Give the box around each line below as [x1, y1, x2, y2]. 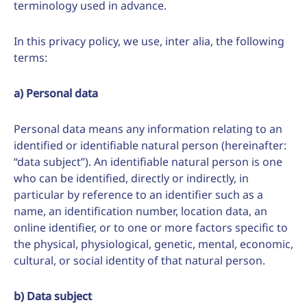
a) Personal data [14, 86, 98, 101]
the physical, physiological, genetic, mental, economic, [14, 236, 293, 251]
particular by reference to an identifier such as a [14, 187, 263, 202]
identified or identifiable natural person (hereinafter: [14, 138, 286, 153]
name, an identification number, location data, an [14, 204, 267, 219]
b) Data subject [14, 288, 92, 304]
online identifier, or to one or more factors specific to [14, 220, 288, 235]
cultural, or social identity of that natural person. [14, 253, 265, 268]
